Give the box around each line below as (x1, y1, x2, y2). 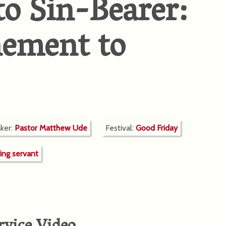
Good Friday (136, 123, 178, 133)
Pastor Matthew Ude (15, 123, 87, 133)
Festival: (105, 123, 136, 133)
